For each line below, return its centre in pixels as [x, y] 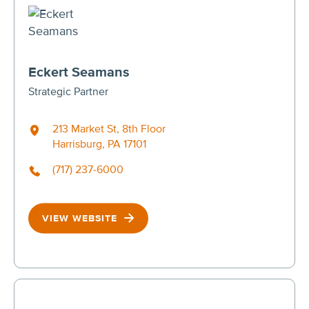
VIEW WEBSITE [81, 218]
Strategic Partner [68, 91]
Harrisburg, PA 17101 [99, 144]
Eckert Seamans [79, 72]
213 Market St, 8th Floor [109, 129]
